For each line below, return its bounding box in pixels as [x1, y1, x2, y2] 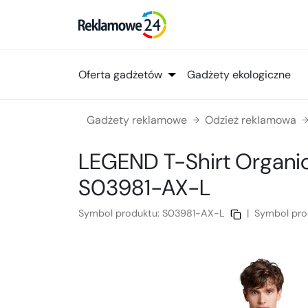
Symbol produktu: [78, 207, 162, 220]
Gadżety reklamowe [87, 113, 187, 128]
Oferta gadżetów [78, 67, 162, 82]
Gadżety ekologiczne [187, 67, 291, 82]
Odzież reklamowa [205, 113, 296, 128]
